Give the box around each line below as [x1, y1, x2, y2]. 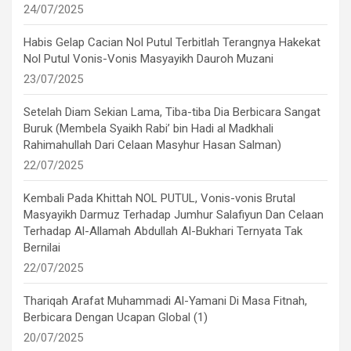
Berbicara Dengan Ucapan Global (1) [24, 310, 208, 325]
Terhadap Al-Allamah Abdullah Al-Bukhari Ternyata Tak [24, 224, 302, 239]
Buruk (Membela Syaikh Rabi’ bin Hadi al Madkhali [24, 121, 273, 136]
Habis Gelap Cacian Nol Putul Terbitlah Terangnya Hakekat [24, 35, 320, 50]
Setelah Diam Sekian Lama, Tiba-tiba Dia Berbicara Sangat [24, 105, 320, 120]
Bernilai [24, 241, 60, 255]
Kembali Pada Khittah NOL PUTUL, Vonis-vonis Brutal [24, 191, 295, 206]
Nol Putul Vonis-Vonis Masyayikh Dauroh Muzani [24, 52, 273, 67]
